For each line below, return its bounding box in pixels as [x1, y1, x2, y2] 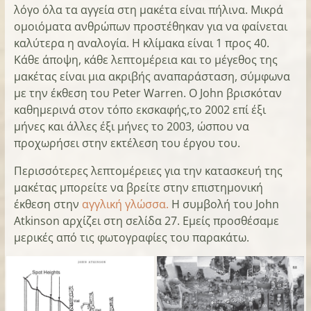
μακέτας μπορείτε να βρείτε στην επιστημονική [13, 180, 263, 196]
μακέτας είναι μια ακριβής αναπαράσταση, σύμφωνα [13, 69, 290, 85]
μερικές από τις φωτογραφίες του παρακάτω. [13, 230, 249, 246]
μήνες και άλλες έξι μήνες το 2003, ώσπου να [13, 119, 249, 135]
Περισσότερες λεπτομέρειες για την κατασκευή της [13, 163, 283, 179]
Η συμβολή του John [168, 196, 279, 212]
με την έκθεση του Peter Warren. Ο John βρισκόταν [13, 85, 282, 101]
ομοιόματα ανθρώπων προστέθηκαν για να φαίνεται [13, 19, 287, 35]
